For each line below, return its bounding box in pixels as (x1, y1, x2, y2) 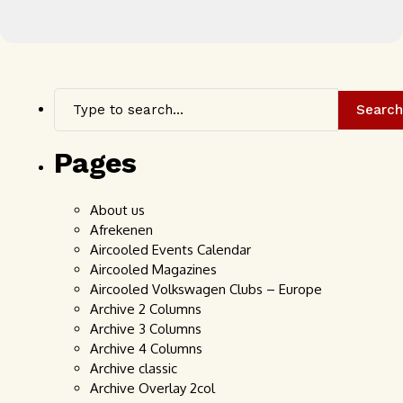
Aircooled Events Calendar (90, 241, 251, 258)
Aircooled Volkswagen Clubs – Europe (90, 281, 322, 298)
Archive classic (90, 360, 177, 377)
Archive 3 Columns (90, 320, 201, 337)
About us (90, 201, 145, 219)
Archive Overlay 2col (90, 380, 215, 397)
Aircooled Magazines (90, 261, 217, 278)
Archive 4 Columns (90, 340, 202, 357)
